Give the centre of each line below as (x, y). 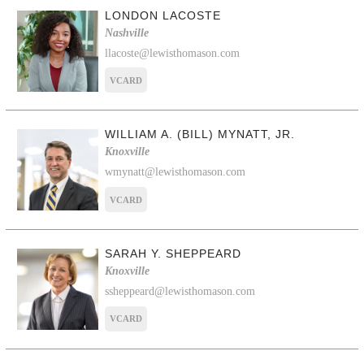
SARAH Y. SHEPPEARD (173, 254)
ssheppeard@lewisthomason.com (180, 292)
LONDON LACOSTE (163, 15)
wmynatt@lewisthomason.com (175, 172)
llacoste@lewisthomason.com (173, 53)
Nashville (127, 32)
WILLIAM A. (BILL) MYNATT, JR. (200, 134)
